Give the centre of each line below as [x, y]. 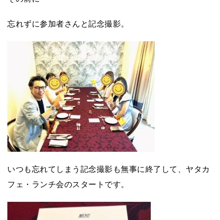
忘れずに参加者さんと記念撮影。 [68, 24]
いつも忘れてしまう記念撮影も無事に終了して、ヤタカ [109, 169]
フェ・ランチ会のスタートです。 [68, 184]
